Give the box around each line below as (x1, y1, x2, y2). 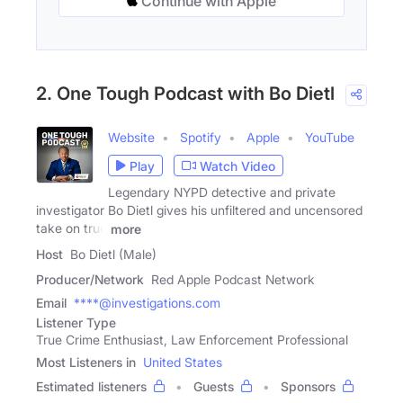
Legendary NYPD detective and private (108, 184, 336, 201)
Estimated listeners (36, 378, 147, 394)
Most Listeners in (36, 354, 136, 370)
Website (108, 130, 155, 146)
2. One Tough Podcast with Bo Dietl (36, 83, 335, 105)
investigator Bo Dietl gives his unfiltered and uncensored (36, 202, 363, 219)
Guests (193, 378, 234, 394)
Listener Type (36, 314, 116, 330)
